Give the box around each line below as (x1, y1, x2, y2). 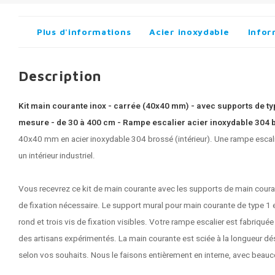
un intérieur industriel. (18, 150, 95, 162)
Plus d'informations (37, 26, 131, 37)
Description (18, 68, 102, 84)
